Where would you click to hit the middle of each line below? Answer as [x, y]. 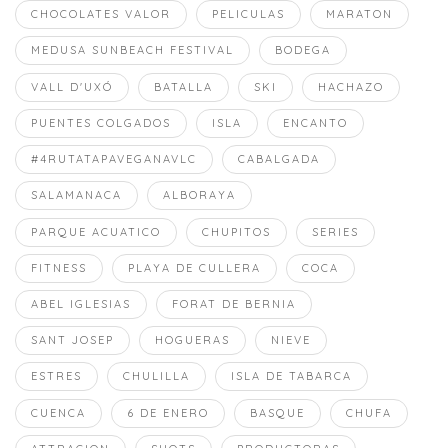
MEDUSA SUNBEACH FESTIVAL [132, 50]
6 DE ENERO [168, 412]
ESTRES [56, 376]
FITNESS [59, 267]
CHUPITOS [236, 231]
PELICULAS [248, 14]
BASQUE [277, 412]
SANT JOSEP [72, 340]
